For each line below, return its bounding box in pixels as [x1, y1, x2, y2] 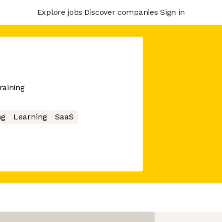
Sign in [160, 7, 185, 17]
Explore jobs [37, 7, 82, 17]
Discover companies [84, 7, 158, 17]
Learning [13, 112, 47, 121]
